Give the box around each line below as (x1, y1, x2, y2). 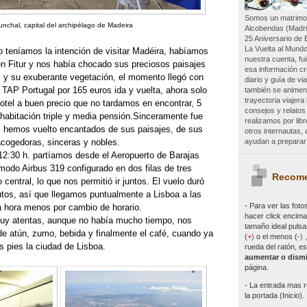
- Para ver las (244, 201, 290, 210)
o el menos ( (256, 232, 297, 241)
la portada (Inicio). (244, 291, 304, 299)
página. (244, 262, 269, 271)
